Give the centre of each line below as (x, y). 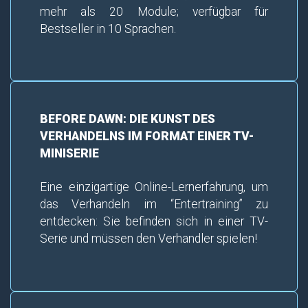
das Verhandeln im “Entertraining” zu (154, 205)
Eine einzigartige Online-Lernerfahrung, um (154, 187)
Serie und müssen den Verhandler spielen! (148, 239)
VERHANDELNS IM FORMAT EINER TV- (146, 136)
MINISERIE (69, 154)
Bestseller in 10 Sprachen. (108, 29)
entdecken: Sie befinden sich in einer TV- (154, 222)
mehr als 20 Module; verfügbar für (154, 11)
